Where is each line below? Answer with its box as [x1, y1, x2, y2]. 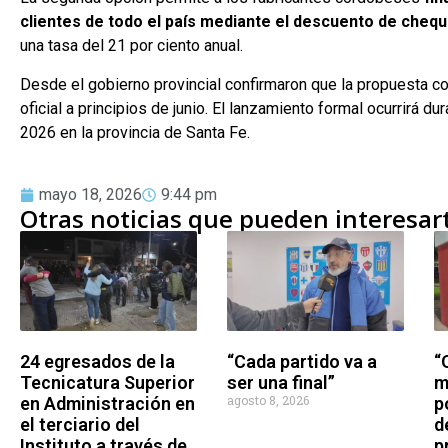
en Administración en [20, 392, 195, 414]
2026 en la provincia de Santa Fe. [20, 122, 250, 142]
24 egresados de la [20, 350, 175, 372]
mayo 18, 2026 [39, 185, 142, 205]
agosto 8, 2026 [227, 391, 310, 408]
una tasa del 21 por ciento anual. [20, 36, 243, 56]
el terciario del [20, 413, 140, 435]
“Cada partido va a [227, 350, 378, 372]
